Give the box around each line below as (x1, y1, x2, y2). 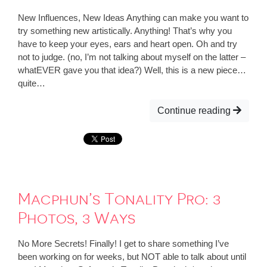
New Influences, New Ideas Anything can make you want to (18, 13, 249, 23)
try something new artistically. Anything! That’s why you (18, 26, 232, 36)
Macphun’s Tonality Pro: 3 (18, 191, 221, 208)
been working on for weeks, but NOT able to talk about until (18, 252, 246, 262)
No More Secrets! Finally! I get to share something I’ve (18, 238, 229, 249)
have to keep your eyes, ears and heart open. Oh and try (18, 39, 237, 49)
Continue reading (157, 105, 233, 116)
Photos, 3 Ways (18, 210, 135, 227)
